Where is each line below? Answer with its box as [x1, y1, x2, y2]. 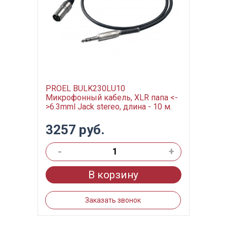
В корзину [88, 169, 139, 181]
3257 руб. [45, 122, 104, 137]
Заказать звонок [85, 196, 141, 204]
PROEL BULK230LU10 [45, 84, 125, 93]
